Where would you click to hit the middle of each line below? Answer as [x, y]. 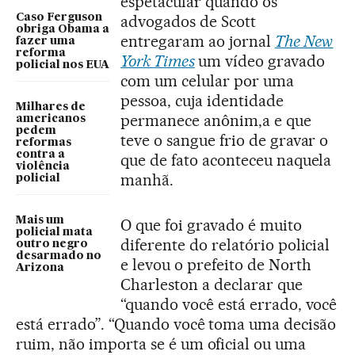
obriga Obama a [63, 29]
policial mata [54, 232]
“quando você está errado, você [229, 304]
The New [304, 41]
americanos [51, 119]
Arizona [40, 268]
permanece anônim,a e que [216, 120]
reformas [44, 143]
